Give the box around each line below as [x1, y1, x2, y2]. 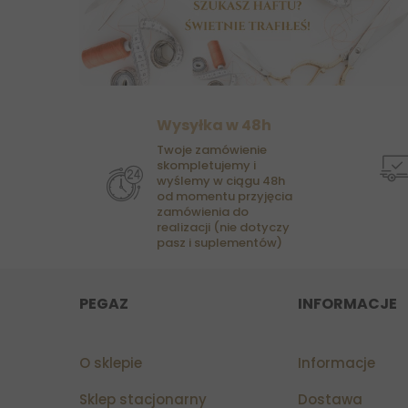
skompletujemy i [157, 157, 256, 175]
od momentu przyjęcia [157, 188, 292, 206]
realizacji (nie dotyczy [157, 219, 290, 237]
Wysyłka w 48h [157, 115, 271, 137]
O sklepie [79, 353, 142, 373]
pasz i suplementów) [157, 234, 282, 252]
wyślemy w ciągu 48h [157, 172, 285, 190]
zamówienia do [157, 203, 249, 221]
